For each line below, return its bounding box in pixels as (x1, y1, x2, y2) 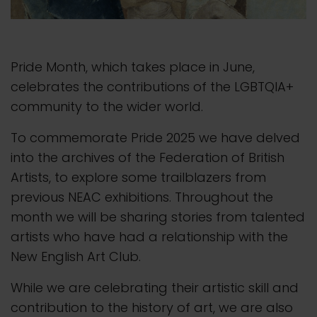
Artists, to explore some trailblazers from (11, 168, 266, 187)
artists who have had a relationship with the (11, 228, 288, 246)
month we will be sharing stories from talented (11, 208, 305, 226)
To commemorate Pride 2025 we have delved (11, 129, 300, 147)
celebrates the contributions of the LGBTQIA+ (11, 78, 294, 96)
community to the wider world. (11, 98, 207, 116)
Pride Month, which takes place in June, (11, 58, 255, 76)
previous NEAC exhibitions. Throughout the (11, 188, 273, 207)
